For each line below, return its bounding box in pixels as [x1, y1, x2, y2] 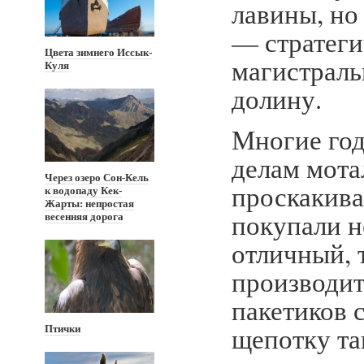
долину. [232, 80, 331, 116]
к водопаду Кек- [45, 184, 122, 197]
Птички [45, 323, 80, 335]
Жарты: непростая [45, 197, 134, 210]
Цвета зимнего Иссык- [45, 46, 152, 58]
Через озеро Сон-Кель [45, 171, 149, 184]
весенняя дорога [45, 210, 123, 223]
